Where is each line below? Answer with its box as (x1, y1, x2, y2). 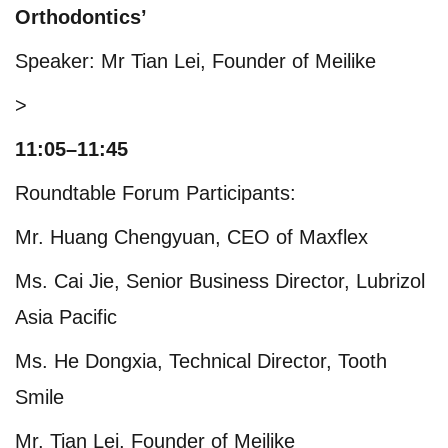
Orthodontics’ (15, 5, 147, 28)
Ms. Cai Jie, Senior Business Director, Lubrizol (15, 269, 425, 292)
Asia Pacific (15, 305, 117, 328)
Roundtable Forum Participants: (15, 181, 296, 204)
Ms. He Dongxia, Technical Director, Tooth (15, 349, 387, 372)
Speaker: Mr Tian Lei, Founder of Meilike (15, 49, 376, 72)
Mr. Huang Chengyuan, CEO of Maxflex (15, 225, 368, 248)
